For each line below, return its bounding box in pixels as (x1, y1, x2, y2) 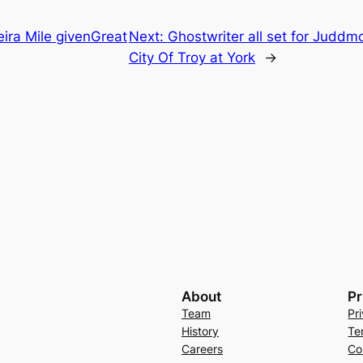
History (181, 323, 219, 338)
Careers (181, 341, 223, 356)
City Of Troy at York (128, 49, 255, 66)
